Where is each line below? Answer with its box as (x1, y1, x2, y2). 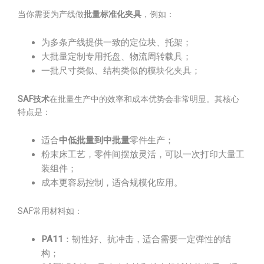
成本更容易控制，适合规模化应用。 (41, 177, 183, 188)
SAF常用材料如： (18, 206, 82, 216)
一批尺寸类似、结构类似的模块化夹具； (41, 65, 200, 76)
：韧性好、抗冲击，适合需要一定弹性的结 (63, 234, 231, 245)
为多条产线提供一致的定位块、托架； (41, 37, 192, 48)
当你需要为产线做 (18, 9, 84, 19)
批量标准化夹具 (84, 9, 141, 19)
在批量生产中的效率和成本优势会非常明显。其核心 (49, 94, 239, 104)
